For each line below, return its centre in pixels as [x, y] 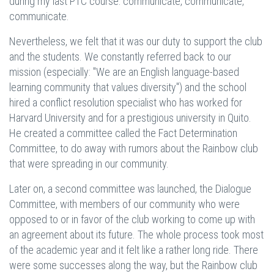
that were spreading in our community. [89, 164]
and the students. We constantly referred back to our [120, 57]
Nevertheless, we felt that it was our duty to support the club [136, 41]
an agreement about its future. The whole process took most [136, 235]
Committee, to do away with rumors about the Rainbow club [134, 148]
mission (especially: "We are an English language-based [124, 72]
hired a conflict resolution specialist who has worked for [126, 102]
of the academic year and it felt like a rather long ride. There [134, 250]
